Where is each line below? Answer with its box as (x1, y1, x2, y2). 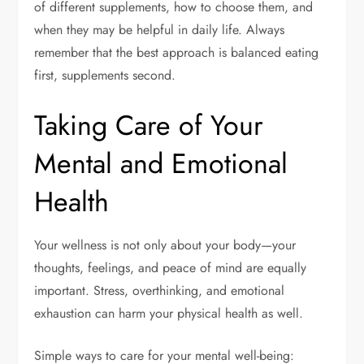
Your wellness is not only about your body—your (34, 235, 297, 254)
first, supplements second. (34, 65, 176, 84)
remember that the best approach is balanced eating (34, 42, 319, 62)
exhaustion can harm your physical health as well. (34, 303, 304, 323)
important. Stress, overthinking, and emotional (34, 280, 285, 300)
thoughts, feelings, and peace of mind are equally (34, 258, 307, 277)
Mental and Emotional (34, 143, 288, 184)
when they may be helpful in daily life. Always (34, 19, 285, 39)
